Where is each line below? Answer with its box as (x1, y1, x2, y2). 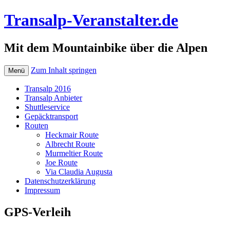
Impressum (25, 185, 60, 195)
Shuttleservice (25, 102, 70, 111)
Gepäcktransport (25, 111, 78, 121)
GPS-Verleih (4, 205, 71, 219)
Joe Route (45, 158, 78, 167)
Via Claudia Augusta (45, 167, 112, 176)
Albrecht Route (45, 139, 95, 148)
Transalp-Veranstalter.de (4, 11, 178, 30)
